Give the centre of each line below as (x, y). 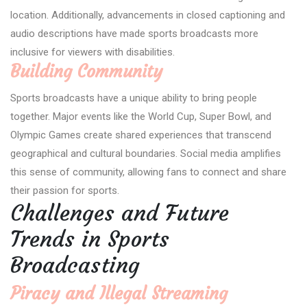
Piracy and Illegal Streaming (119, 293)
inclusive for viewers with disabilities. (93, 52)
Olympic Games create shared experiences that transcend (141, 135)
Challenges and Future (120, 213)
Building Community (86, 71)
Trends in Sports (90, 239)
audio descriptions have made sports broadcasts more (134, 33)
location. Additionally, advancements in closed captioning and (148, 15)
